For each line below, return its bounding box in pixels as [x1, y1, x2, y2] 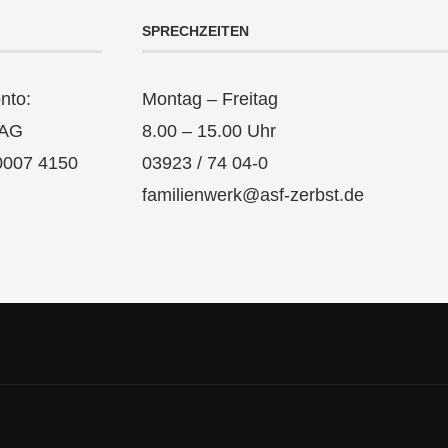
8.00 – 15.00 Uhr [142, 121, 277, 141]
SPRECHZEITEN [142, 23, 250, 39]
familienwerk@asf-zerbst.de [142, 185, 365, 205]
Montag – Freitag [142, 89, 279, 109]
